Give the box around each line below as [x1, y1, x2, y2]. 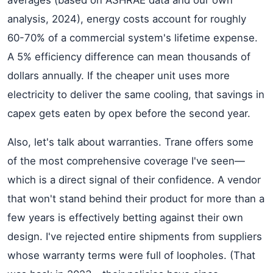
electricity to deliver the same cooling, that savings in [7, 88, 264, 101]
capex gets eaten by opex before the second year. [7, 107, 250, 119]
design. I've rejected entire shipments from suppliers [7, 230, 262, 243]
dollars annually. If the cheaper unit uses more [7, 69, 230, 82]
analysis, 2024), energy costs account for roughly [7, 13, 246, 25]
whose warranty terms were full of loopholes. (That [7, 249, 255, 261]
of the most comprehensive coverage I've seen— [7, 155, 245, 167]
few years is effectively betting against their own [7, 211, 243, 224]
